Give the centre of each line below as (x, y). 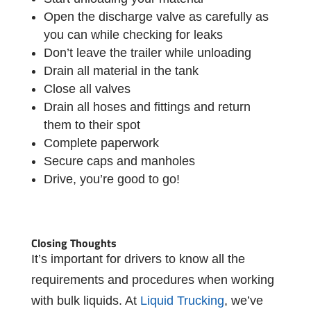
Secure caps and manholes (119, 161)
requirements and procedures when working (152, 279)
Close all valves (89, 89)
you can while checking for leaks (133, 34)
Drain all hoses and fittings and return (147, 107)
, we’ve (243, 300)
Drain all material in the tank (121, 70)
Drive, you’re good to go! (113, 179)
